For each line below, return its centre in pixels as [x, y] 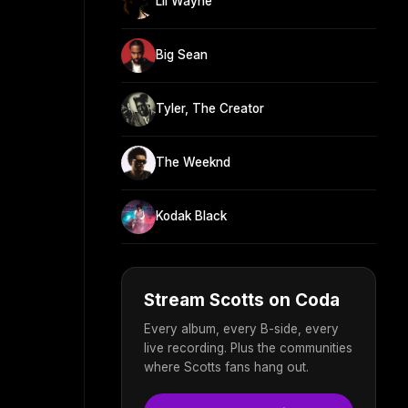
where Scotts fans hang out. [226, 367]
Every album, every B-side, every [241, 328]
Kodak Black [191, 216]
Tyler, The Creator [210, 109]
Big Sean [182, 55]
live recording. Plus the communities [248, 347]
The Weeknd [193, 163]
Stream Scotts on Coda [242, 300]
